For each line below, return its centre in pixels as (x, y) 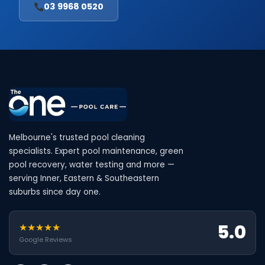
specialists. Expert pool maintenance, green (96, 151)
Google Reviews (46, 240)
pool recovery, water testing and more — (92, 164)
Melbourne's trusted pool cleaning (77, 137)
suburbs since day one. (55, 192)
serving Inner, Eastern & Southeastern (84, 178)
